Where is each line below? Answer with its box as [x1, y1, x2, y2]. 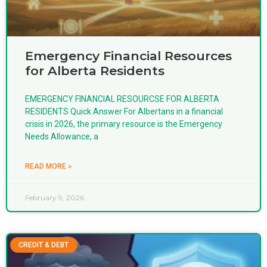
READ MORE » [25, 162, 72, 170]
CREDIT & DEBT [18, 240, 69, 249]
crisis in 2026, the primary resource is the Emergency [25, 119, 222, 129]
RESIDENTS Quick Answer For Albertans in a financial [25, 106, 223, 116]
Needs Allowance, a [25, 131, 98, 141]
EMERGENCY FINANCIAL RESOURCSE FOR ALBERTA [25, 94, 219, 104]
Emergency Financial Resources [25, 48, 232, 63]
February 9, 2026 [25, 193, 84, 202]
